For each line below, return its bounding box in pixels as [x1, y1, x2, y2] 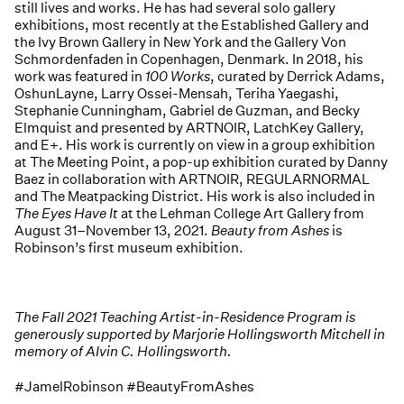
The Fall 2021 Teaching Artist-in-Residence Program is [14, 308, 355, 326]
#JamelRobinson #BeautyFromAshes [14, 377, 254, 395]
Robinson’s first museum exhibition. [14, 239, 243, 257]
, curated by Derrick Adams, [210, 68, 385, 86]
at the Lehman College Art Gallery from [118, 205, 364, 223]
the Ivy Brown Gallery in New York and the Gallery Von [14, 33, 346, 51]
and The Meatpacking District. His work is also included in [14, 188, 375, 206]
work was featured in [14, 68, 145, 86]
